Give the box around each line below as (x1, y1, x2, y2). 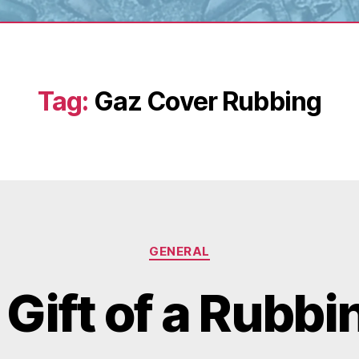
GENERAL (149, 244, 210, 259)
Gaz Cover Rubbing (93, 86, 322, 117)
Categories (179, 236, 250, 252)
